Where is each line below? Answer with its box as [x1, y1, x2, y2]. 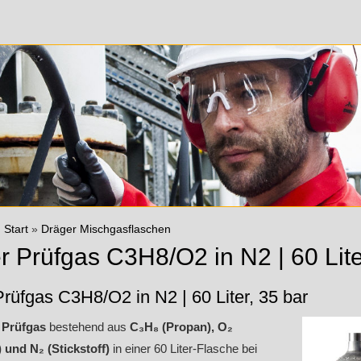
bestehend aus [46, 320, 130, 334]
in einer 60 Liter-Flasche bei [113, 342, 257, 355]
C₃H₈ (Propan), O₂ [130, 320, 233, 334]
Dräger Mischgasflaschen [41, 223, 171, 235]
